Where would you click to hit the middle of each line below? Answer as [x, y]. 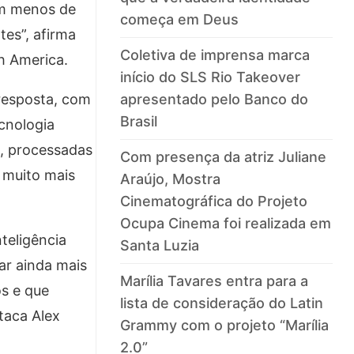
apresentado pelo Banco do [215, 100]
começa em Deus [180, 20]
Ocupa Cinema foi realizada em [226, 224]
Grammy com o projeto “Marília [225, 326]
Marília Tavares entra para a [215, 281]
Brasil [139, 122]
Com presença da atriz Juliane [224, 157]
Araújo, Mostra [171, 179]
